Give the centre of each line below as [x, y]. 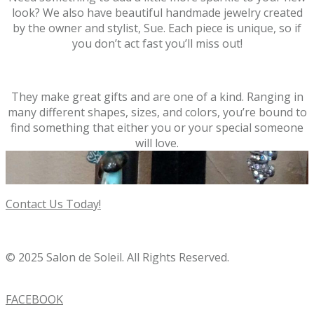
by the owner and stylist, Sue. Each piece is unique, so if [157, 28]
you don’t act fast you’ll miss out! [157, 44]
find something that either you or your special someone [157, 128]
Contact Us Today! [53, 204]
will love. [157, 143]
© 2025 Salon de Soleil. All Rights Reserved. [117, 258]
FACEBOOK [34, 300]
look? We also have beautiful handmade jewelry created [157, 13]
